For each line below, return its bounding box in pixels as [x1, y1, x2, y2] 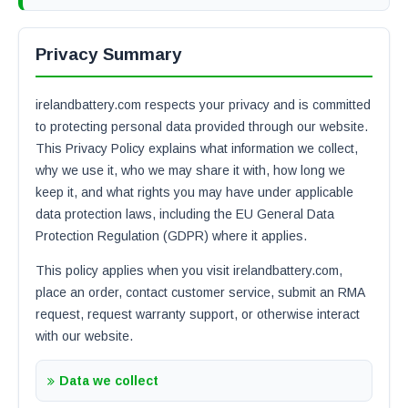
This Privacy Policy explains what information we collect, [36, 141, 358, 156]
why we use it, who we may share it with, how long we [36, 163, 345, 178]
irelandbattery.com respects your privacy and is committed [36, 97, 371, 112]
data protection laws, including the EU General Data [36, 207, 334, 221]
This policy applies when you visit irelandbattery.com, [36, 263, 342, 278]
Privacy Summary [36, 45, 182, 64]
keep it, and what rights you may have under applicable [36, 185, 353, 199]
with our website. [36, 329, 133, 343]
